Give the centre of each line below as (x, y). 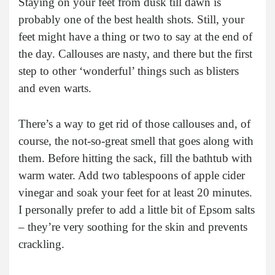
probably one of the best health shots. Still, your (131, 19)
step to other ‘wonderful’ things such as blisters (129, 71)
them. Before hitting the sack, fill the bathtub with (135, 158)
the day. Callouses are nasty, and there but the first (135, 53)
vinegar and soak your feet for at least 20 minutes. (135, 192)
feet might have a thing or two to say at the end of (135, 36)
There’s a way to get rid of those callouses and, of (134, 123)
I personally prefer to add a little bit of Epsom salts (137, 209)
